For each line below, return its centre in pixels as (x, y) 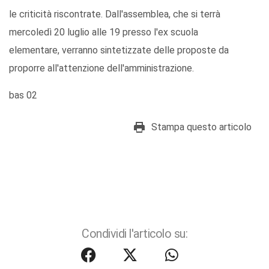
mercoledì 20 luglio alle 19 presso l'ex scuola (104, 32)
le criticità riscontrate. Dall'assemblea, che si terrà (115, 14)
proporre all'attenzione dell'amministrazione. (101, 68)
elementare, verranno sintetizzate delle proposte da (119, 50)
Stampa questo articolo (201, 127)
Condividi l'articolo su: (134, 234)
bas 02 (23, 95)
